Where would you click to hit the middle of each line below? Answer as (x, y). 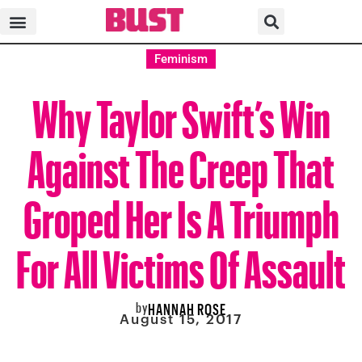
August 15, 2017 (181, 319)
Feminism (181, 59)
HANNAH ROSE (187, 307)
